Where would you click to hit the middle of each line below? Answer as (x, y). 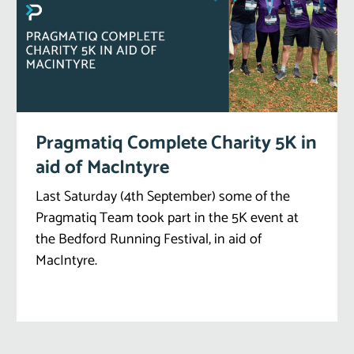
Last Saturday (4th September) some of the (163, 196)
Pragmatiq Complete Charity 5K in (177, 143)
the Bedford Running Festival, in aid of (149, 239)
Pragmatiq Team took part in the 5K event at (168, 218)
